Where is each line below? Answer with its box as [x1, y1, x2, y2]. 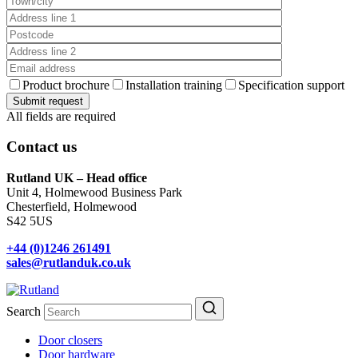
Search [6, 304, 41, 318]
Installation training [125, 78, 222, 92]
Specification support [238, 78, 344, 92]
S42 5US [6, 213, 53, 228]
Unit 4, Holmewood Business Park [6, 185, 182, 199]
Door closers [38, 332, 102, 347]
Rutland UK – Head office [6, 170, 147, 185]
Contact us [6, 138, 77, 156]
